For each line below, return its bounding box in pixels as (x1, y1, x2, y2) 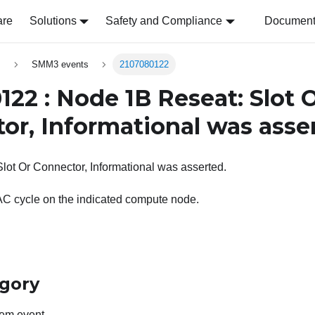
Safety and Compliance (105, 15, 223, 27)
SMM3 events (31, 59, 89, 70)
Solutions (29, 15, 77, 27)
